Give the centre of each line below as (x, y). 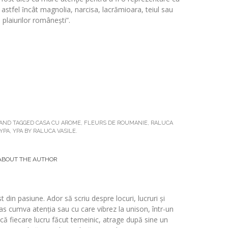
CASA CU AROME (58, 123)
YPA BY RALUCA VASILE (44, 131)
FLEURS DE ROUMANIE (116, 123)
